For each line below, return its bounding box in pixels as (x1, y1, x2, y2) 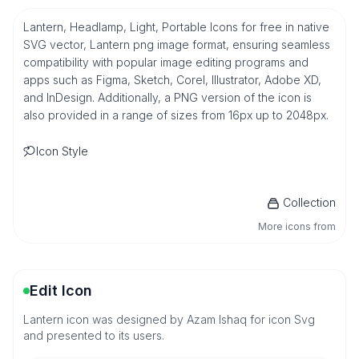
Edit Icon (30, 282, 92, 299)
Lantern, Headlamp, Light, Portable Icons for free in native (23, 20, 329, 34)
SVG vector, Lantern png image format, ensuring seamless (23, 38, 330, 51)
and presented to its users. (23, 329, 164, 342)
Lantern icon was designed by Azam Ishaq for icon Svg (23, 313, 315, 326)
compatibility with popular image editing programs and (23, 55, 309, 69)
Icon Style (36, 144, 88, 158)
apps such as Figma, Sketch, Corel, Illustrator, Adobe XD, (23, 73, 321, 87)
